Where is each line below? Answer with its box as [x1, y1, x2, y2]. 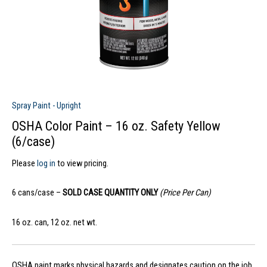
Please [12, 157, 37, 169]
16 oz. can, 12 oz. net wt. [12, 216, 97, 228]
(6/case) [12, 133, 55, 149]
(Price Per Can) [160, 187, 211, 198]
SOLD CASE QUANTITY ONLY [63, 187, 160, 198]
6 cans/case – [12, 187, 63, 198]
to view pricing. [55, 157, 108, 169]
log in [37, 157, 55, 169]
